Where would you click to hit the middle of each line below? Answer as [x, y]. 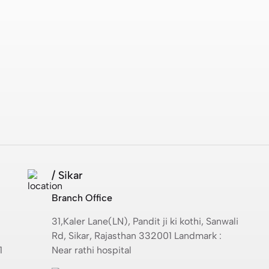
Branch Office [82, 198]
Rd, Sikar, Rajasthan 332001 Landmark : [137, 235]
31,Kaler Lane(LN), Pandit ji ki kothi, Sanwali [145, 221]
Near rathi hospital [92, 250]
